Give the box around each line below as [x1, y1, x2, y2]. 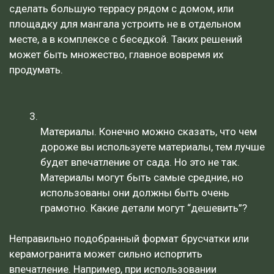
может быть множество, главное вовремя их [9, 48, 223, 61]
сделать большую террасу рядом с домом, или [9, 2, 234, 15]
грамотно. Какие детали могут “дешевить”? [40, 201, 247, 214]
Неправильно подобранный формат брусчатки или [9, 232, 249, 245]
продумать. [9, 64, 63, 76]
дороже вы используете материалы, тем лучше [40, 140, 265, 153]
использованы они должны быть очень [40, 186, 229, 199]
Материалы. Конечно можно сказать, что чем [40, 125, 257, 138]
